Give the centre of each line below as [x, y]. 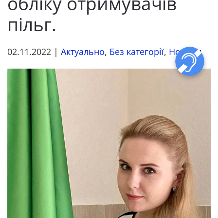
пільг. [32, 24]
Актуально [83, 52]
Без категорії [137, 52]
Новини [185, 52]
